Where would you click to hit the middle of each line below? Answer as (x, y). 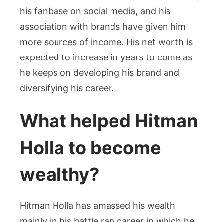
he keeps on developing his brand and (100, 72)
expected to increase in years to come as (106, 57)
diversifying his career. (67, 88)
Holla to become (90, 147)
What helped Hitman (109, 121)
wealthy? (59, 174)
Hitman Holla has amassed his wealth (98, 205)
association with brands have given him (103, 26)
